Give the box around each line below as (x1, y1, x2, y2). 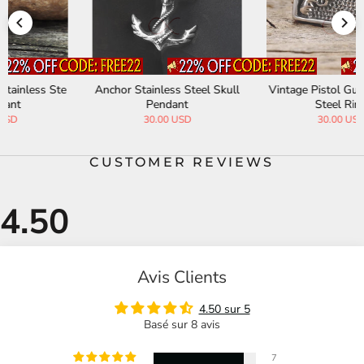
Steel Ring (243, 96, 296, 112)
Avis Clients (137, 265, 227, 288)
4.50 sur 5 (198, 301, 250, 317)
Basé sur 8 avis (144, 316, 220, 332)
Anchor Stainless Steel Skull (23, 81, 168, 97)
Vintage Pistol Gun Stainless (196, 81, 342, 97)
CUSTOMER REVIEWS (89, 154, 275, 170)
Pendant (74, 96, 117, 112)
